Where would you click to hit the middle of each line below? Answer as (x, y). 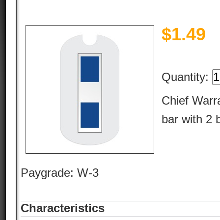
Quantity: (187, 77)
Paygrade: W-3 (60, 173)
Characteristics (63, 208)
